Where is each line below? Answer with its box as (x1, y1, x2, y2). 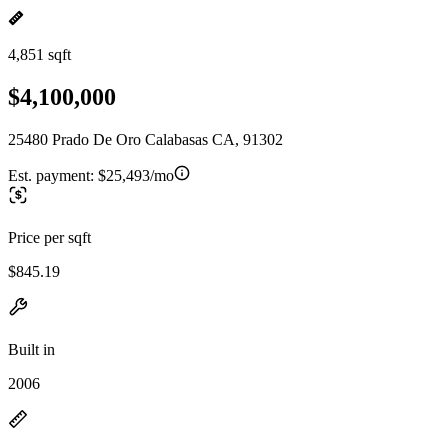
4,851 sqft (8, 46, 71, 63)
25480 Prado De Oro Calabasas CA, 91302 (8, 130, 283, 148)
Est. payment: (8, 166, 98, 184)
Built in (8, 340, 55, 358)
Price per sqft (8, 228, 91, 246)
